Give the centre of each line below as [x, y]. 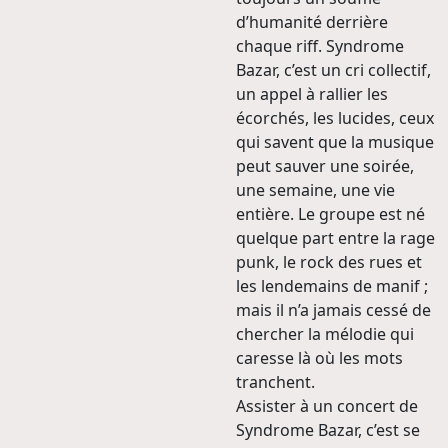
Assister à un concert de [327, 406]
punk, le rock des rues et [329, 262]
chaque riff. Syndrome [320, 46]
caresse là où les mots [319, 358]
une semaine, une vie [315, 190]
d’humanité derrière [312, 22]
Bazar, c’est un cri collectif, [333, 70]
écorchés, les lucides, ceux [335, 118]
